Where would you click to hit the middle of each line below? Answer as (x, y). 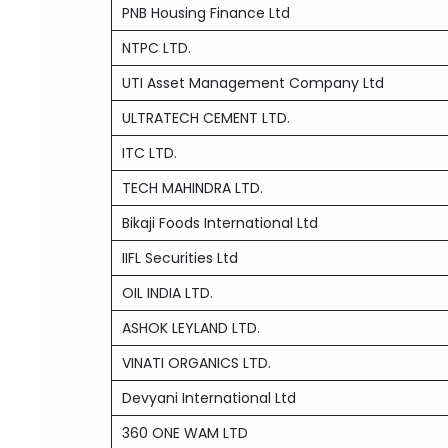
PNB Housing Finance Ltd (206, 13)
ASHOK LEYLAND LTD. (191, 328)
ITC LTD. (150, 153)
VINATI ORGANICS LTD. (197, 363)
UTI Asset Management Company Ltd (253, 83)
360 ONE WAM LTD (185, 433)
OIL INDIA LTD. (168, 293)
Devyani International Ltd (209, 398)
